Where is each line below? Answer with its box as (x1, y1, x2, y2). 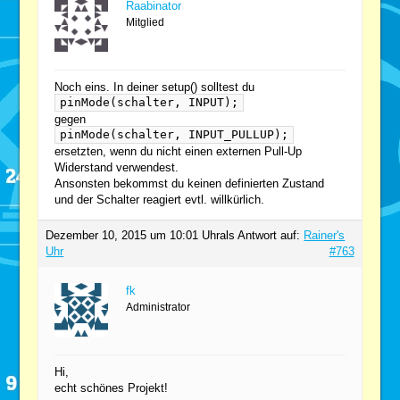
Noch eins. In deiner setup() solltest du (54, 80, 255, 95)
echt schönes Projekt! (54, 381, 169, 396)
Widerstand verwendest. (54, 161, 179, 175)
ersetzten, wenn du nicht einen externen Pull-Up (54, 145, 303, 159)
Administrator (126, 301, 191, 314)
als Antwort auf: (220, 229, 304, 243)
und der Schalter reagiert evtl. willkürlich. (54, 193, 265, 207)
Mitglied (126, 16, 165, 29)
